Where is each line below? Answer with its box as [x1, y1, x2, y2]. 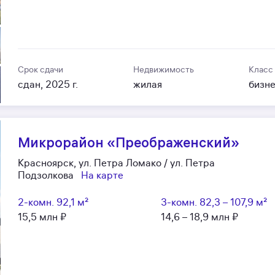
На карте [81, 169, 124, 182]
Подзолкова [18, 169, 74, 182]
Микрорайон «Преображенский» [18, 133, 240, 151]
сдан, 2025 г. [18, 78, 79, 91]
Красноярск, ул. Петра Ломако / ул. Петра [18, 157, 215, 169]
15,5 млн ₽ [18, 211, 67, 223]
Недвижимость [133, 64, 194, 75]
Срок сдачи [18, 64, 64, 75]
